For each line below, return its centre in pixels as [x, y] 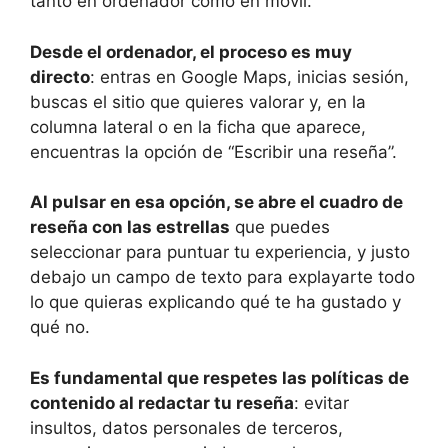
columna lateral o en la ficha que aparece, [198, 126]
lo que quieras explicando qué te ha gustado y [215, 302]
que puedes [280, 227]
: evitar [321, 402]
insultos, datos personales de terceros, [186, 427]
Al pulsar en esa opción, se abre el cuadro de [216, 202]
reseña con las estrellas [130, 227]
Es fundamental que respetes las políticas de [219, 377]
